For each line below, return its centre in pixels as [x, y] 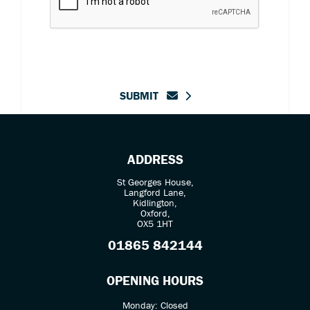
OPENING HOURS [155, 280]
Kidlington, [155, 202]
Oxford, [155, 213]
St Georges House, [155, 182]
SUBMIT [143, 95]
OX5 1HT [155, 223]
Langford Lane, [155, 192]
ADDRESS [155, 159]
